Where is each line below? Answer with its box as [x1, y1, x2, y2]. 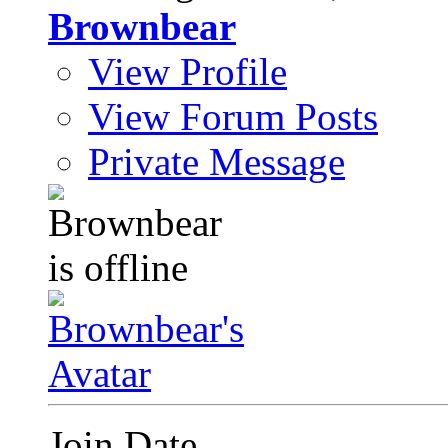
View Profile [88, 50, 287, 94]
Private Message [88, 140, 345, 184]
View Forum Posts [88, 95, 378, 139]
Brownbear [48, 5, 236, 49]
